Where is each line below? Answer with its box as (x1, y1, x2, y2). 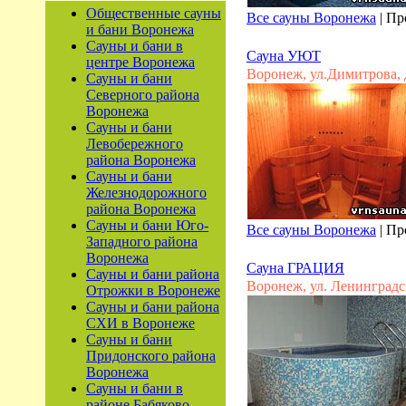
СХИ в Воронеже (86, 315, 195, 331)
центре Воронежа (86, 54, 195, 70)
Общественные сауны (86, 5, 221, 21)
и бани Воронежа (86, 22, 194, 37)
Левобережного (86, 136, 183, 151)
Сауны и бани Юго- (86, 217, 208, 233)
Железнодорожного (86, 185, 207, 200)
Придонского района (86, 348, 216, 363)
